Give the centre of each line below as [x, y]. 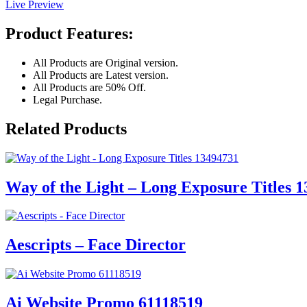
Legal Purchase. [67, 99]
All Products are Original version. [106, 62]
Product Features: [70, 33]
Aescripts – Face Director [96, 245]
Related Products [66, 128]
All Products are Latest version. [101, 75]
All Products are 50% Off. [89, 87]
